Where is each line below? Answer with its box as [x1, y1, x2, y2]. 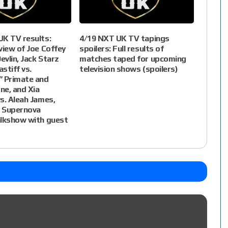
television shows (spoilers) [79, 64, 178, 74]
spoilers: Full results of [79, 44, 164, 54]
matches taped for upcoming [79, 54, 186, 64]
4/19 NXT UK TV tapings [79, 34, 169, 44]
